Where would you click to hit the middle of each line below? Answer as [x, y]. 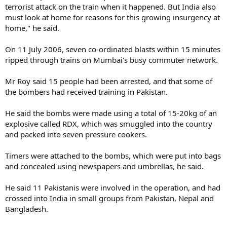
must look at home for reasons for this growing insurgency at [112, 17]
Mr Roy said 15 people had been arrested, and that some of [109, 81]
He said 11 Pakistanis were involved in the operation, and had [113, 187]
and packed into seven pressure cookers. [76, 134]
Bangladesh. [27, 209]
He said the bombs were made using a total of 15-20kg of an [111, 113]
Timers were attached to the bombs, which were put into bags [113, 156]
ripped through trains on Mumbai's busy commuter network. [111, 60]
